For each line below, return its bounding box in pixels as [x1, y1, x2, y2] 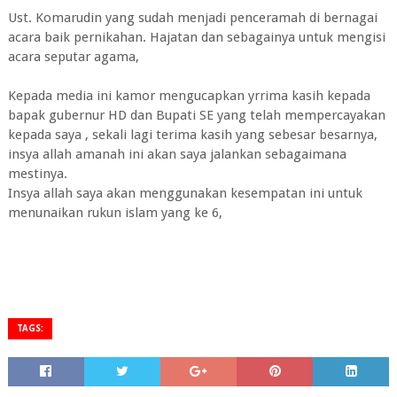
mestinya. [7, 166, 67, 182]
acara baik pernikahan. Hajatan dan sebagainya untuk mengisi [7, 29, 385, 45]
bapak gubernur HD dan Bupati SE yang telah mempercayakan [7, 107, 385, 123]
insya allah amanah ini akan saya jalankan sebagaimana [7, 146, 346, 162]
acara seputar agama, [7, 49, 139, 65]
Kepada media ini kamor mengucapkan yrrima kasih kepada [7, 88, 370, 104]
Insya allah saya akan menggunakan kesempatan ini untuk [7, 185, 362, 201]
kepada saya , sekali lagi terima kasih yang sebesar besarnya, [7, 127, 378, 143]
